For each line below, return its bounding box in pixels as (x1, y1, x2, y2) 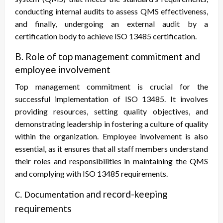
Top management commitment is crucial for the (15, 82, 208, 92)
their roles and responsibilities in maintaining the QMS (15, 156, 208, 166)
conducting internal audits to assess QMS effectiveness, (15, 6, 208, 16)
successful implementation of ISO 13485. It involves (15, 94, 208, 104)
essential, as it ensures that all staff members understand (15, 144, 208, 154)
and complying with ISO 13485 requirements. (15, 169, 168, 179)
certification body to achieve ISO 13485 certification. (15, 31, 197, 41)
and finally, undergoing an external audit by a (15, 19, 208, 29)
